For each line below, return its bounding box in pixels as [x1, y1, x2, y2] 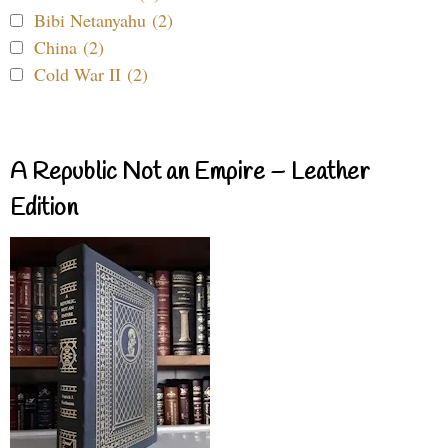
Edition [10, 193, 78, 226]
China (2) [34, 35, 104, 60]
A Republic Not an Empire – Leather [10, 157, 370, 190]
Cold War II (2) [34, 62, 148, 87]
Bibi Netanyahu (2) [34, 8, 173, 33]
